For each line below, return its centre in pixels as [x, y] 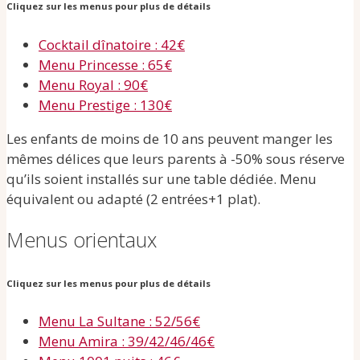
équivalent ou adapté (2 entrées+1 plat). [133, 198]
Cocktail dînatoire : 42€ [112, 44]
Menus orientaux [82, 240]
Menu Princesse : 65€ [105, 64]
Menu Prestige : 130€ [105, 104]
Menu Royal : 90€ [93, 84]
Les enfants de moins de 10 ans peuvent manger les [170, 138]
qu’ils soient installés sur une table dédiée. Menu [162, 178]
